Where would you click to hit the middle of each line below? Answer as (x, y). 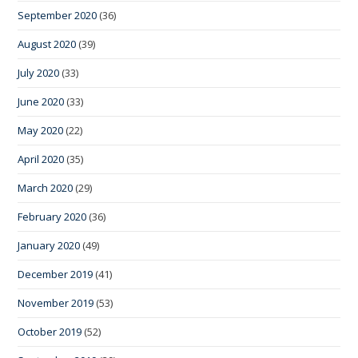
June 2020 (41, 101)
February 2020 (52, 216)
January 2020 (49, 245)
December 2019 (56, 274)
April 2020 (41, 159)
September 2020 (58, 15)
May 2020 (41, 130)
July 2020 (39, 72)
